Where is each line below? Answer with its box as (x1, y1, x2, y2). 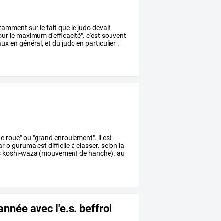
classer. (75, 142, 100, 150)
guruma (10, 142, 37, 150)
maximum (15, 31, 47, 39)
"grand (31, 134, 53, 142)
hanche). (87, 149, 116, 158)
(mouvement (37, 149, 78, 158)
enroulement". (53, 134, 97, 142)
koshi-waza (1, 149, 38, 158)
